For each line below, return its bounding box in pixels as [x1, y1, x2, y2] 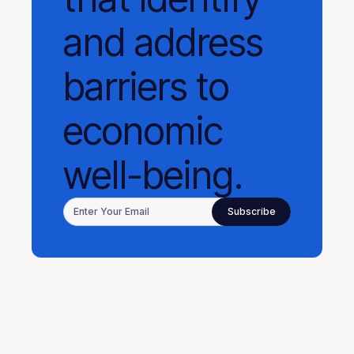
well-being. [63, 152, 243, 198]
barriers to [63, 63, 229, 110]
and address [63, 19, 263, 66]
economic [63, 107, 223, 154]
